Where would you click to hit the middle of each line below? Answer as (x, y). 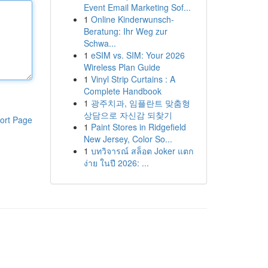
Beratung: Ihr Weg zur (125, 31)
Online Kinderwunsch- (132, 19)
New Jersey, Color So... (128, 139)
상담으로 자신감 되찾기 (128, 115)
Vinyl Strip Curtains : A (133, 79)
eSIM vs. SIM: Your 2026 (138, 55)
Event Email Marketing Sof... (137, 7)
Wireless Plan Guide (122, 67)
